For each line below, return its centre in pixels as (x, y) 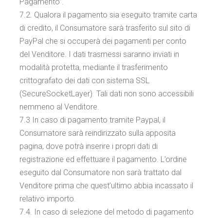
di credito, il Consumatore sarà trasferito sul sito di (105, 28)
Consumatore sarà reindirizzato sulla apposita (98, 133)
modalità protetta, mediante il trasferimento (94, 67)
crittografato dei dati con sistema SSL (85, 81)
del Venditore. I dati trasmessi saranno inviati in (100, 54)
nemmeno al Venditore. (60, 107)
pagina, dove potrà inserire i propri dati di (89, 146)
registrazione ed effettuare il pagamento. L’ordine (103, 159)
